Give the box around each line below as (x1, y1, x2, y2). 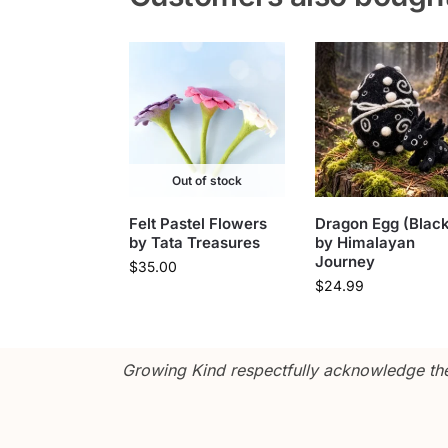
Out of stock (171, 173, 242, 189)
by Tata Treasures (128, 233, 260, 253)
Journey (314, 252, 375, 272)
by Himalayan (314, 233, 415, 253)
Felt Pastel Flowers (128, 214, 267, 234)
